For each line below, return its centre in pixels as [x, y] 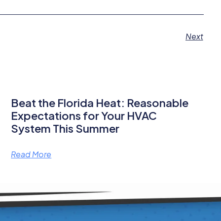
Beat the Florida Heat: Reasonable [100, 102]
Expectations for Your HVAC [84, 115]
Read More [31, 154]
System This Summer [65, 128]
